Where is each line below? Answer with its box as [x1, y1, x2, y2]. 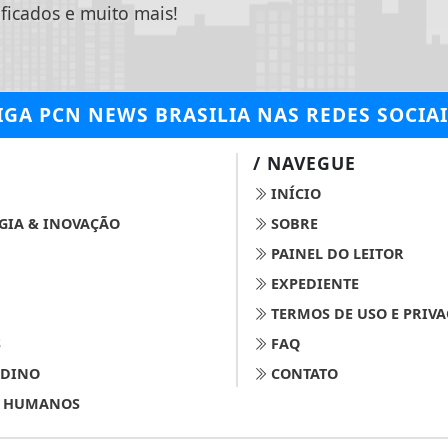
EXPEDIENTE [267, 274, 359, 294]
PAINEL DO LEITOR [267, 244, 404, 264]
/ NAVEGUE [253, 151, 356, 176]
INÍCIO [267, 184, 321, 204]
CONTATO [267, 364, 338, 384]
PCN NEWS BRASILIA [39, 101, 251, 129]
